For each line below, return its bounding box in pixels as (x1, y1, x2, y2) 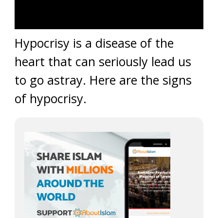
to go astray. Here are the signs (15, 72, 192, 88)
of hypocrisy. (15, 90, 87, 107)
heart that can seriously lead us (15, 53, 191, 70)
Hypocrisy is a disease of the (15, 35, 174, 51)
